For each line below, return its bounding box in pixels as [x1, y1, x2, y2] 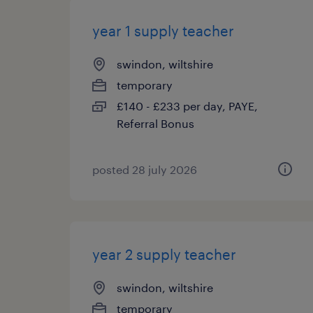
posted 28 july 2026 [92, 163, 197, 176]
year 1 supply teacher [92, 22, 234, 39]
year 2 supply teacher [92, 246, 236, 263]
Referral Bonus [117, 117, 194, 130]
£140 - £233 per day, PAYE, [117, 99, 258, 112]
